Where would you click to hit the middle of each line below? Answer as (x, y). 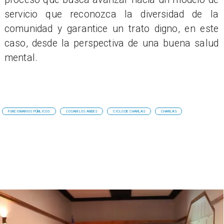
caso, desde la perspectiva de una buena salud (111, 43)
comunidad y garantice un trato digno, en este (111, 28)
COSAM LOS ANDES (82, 111)
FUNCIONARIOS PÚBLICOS (29, 111)
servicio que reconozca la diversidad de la (111, 14)
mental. (21, 57)
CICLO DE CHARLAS (129, 111)
